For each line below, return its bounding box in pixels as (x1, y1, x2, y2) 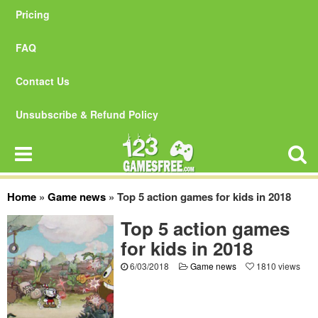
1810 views (254, 259, 300, 272)
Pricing (16, 7, 50, 21)
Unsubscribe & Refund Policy (16, 107, 158, 121)
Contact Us (16, 74, 70, 88)
